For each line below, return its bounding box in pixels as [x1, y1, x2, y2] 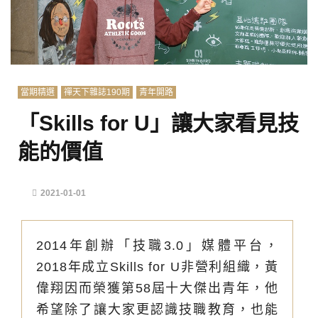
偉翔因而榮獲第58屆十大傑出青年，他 [36, 281, 278, 296]
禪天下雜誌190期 [64, 87, 130, 98]
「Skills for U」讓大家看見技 [18, 111, 299, 136]
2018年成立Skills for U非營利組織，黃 [36, 260, 278, 275]
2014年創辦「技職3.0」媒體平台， [36, 238, 278, 253]
